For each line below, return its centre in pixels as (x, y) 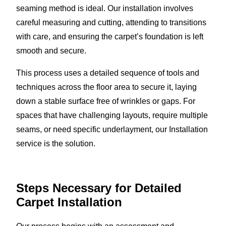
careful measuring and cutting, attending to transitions (111, 22)
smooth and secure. (51, 50)
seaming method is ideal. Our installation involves (105, 8)
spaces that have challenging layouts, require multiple (112, 115)
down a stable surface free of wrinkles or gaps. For (106, 101)
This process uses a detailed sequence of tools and (108, 73)
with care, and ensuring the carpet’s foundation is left (110, 36)
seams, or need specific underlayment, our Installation (112, 129)
